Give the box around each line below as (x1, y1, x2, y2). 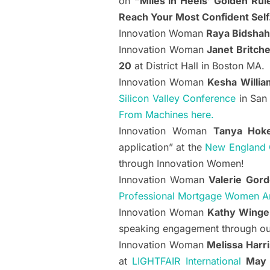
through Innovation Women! (119, 157, 244, 170)
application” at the (119, 141, 206, 154)
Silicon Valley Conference (119, 92, 236, 105)
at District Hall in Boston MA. (131, 60, 265, 72)
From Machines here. (119, 108, 214, 121)
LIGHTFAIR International (132, 255, 241, 268)
